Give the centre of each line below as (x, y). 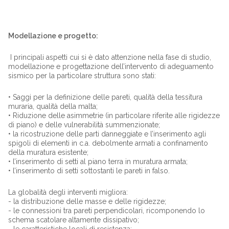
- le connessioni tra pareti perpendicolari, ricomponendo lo (106, 210)
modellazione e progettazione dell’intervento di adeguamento (111, 66)
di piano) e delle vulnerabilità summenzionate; (84, 124)
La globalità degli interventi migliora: (68, 192)
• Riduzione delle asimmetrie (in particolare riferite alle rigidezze (114, 115)
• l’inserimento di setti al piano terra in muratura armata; (98, 161)
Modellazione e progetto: (53, 36)
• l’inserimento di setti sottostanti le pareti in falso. (89, 170)
